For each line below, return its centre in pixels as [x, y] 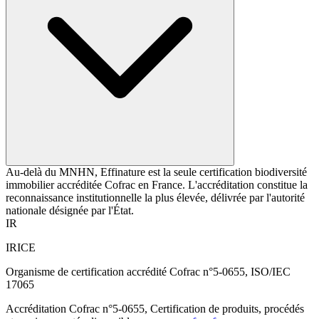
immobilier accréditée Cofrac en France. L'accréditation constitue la [157, 184]
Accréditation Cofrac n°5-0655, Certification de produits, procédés [155, 308]
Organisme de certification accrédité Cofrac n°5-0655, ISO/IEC [148, 271]
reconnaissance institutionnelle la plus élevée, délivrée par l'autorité [155, 197]
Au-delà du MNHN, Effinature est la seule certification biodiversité [156, 172]
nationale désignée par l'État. [70, 210]
